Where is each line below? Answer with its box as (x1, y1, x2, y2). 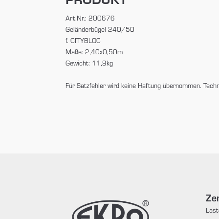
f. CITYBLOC (66, 36, 101, 45)
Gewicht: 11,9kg (66, 58, 113, 67)
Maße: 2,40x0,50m (66, 47, 123, 56)
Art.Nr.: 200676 (66, 13, 115, 22)
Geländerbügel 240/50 (66, 24, 135, 34)
